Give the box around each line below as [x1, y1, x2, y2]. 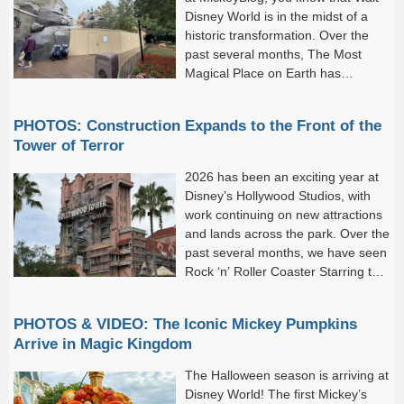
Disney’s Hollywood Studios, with [185, 188, 371, 204]
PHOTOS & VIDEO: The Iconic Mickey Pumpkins [14, 316, 357, 333]
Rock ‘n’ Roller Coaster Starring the [185, 264, 386, 280]
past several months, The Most [185, 47, 362, 62]
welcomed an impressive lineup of [185, 85, 378, 100]
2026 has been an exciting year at [185, 170, 379, 185]
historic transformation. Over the [185, 28, 369, 43]
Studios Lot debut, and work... [14, 302, 184, 317]
